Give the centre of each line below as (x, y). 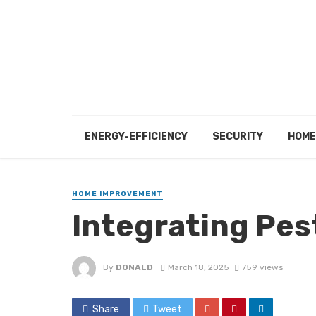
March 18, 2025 (198, 267)
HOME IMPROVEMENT (117, 194)
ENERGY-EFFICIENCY (136, 136)
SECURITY (237, 136)
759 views (262, 267)
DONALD (134, 267)
